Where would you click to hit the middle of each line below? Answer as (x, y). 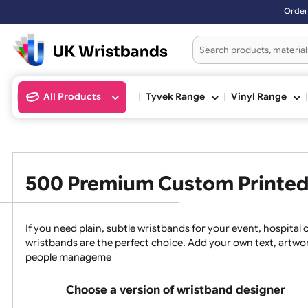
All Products (80, 107)
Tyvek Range (195, 107)
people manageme (76, 286)
